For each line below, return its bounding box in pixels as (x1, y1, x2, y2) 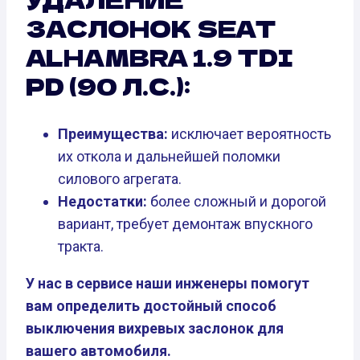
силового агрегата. (58, 170, 182, 188)
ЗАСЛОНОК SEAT (26, 12, 276, 45)
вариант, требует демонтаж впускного (58, 215, 313, 233)
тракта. (58, 238, 104, 256)
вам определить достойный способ (26, 297, 276, 315)
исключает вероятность (168, 125, 331, 143)
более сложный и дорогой (147, 193, 326, 211)
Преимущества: (58, 125, 168, 143)
